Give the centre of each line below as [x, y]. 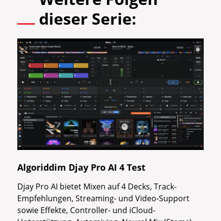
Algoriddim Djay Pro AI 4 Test [81, 167]
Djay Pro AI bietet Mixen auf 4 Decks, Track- [97, 187]
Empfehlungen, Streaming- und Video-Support [103, 199]
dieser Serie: [88, 18]
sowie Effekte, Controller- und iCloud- [86, 210]
